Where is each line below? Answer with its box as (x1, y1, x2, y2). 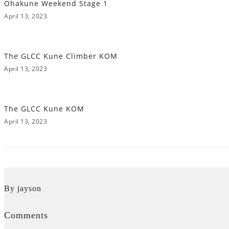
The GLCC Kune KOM (4, 104, 84, 113)
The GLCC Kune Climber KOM (4, 51, 118, 61)
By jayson (4, 184, 41, 193)
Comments (4, 210, 48, 220)
